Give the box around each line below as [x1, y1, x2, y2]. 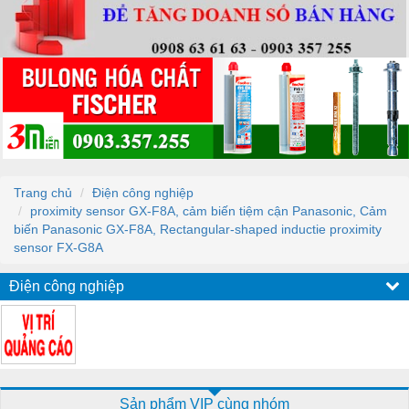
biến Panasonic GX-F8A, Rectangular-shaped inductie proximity [14, 221, 382, 236]
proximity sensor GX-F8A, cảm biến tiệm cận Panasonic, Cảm [30, 203, 387, 218]
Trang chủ [14, 184, 72, 200]
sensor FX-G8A [14, 239, 103, 255]
